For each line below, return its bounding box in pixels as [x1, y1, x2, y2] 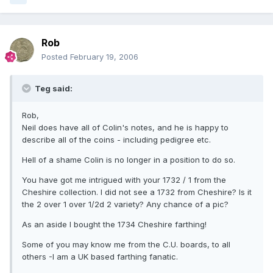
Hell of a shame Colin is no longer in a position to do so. [22, 155, 235, 165]
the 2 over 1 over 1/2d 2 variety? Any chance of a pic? [22, 199, 229, 210]
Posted [41, 52, 70, 62]
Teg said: [33, 83, 73, 94]
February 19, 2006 [70, 52, 138, 62]
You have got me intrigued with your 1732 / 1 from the [22, 175, 226, 185]
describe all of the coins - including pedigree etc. [22, 135, 211, 145]
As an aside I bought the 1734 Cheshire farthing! [22, 219, 207, 230]
